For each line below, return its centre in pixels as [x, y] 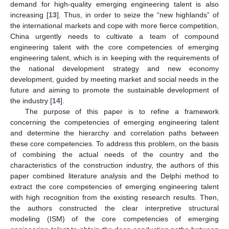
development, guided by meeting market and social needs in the [114, 79]
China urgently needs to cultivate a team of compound [114, 36]
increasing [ [29, 15]
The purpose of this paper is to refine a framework [122, 111]
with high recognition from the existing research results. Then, [114, 197]
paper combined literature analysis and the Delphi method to [114, 176]
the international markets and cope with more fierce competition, [114, 25]
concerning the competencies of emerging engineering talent [114, 122]
